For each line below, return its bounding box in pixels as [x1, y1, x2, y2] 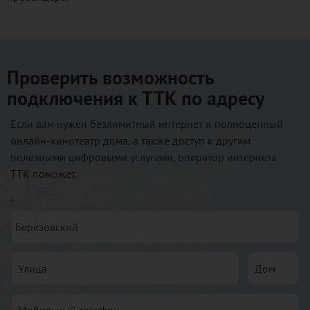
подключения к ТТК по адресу [7, 85, 264, 111]
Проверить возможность [7, 64, 214, 90]
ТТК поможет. [10, 167, 77, 181]
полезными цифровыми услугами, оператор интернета [10, 150, 277, 164]
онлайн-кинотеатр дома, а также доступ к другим [10, 134, 250, 147]
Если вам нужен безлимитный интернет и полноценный [10, 117, 283, 131]
